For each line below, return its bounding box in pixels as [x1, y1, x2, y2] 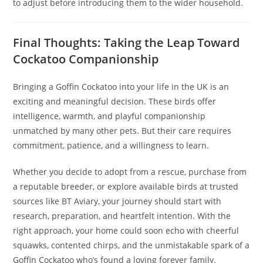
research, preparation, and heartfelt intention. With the [13, 210, 231, 222]
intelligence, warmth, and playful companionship [13, 110, 206, 122]
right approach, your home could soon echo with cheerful [13, 225, 240, 237]
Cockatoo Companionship [13, 51, 159, 68]
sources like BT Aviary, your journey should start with [13, 195, 222, 207]
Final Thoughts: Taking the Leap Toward [13, 35, 240, 51]
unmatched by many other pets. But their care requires [13, 125, 232, 137]
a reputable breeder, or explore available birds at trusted [13, 181, 239, 193]
